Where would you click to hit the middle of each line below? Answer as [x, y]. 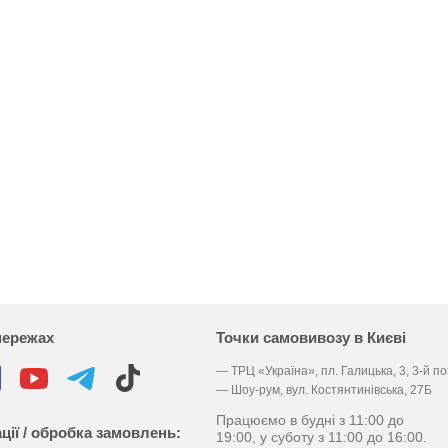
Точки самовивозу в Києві [310, 337]
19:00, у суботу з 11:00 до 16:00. [321, 437]
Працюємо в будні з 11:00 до [309, 420]
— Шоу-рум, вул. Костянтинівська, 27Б [323, 390]
